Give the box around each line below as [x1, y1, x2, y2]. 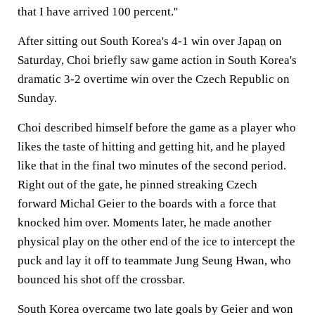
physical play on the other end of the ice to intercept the [18, 235, 295, 248]
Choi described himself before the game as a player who [18, 121, 296, 134]
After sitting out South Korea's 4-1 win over [18, 34, 238, 48]
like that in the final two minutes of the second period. [18, 159, 286, 172]
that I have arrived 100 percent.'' [18, 5, 178, 18]
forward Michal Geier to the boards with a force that [18, 197, 276, 210]
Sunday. [18, 91, 57, 105]
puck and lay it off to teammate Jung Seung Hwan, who [18, 254, 291, 267]
